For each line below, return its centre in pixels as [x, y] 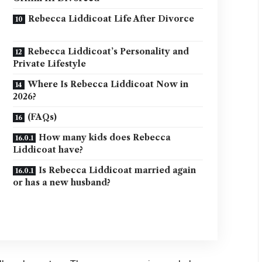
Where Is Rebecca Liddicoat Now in [108, 85]
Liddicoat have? [48, 150]
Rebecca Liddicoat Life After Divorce [111, 19]
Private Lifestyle [50, 64]
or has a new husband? [62, 183]
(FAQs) [42, 117]
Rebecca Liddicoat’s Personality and [108, 52]
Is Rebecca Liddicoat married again [118, 170]
